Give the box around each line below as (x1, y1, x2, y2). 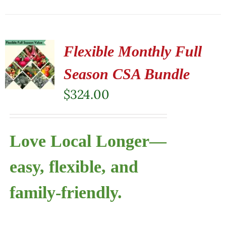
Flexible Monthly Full (63, 42, 202, 60)
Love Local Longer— (9, 131, 166, 150)
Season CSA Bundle (63, 65, 190, 82)
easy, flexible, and (9, 157, 138, 176)
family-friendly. (9, 183, 122, 202)
